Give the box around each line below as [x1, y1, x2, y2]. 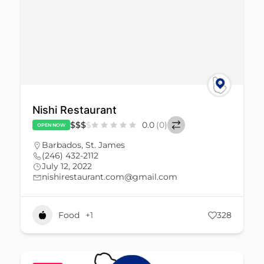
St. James [85, 140, 125, 150]
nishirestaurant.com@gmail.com [42, 171, 177, 182]
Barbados [42, 140, 81, 150]
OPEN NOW [37, 122, 65, 128]
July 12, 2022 [42, 161, 92, 171]
